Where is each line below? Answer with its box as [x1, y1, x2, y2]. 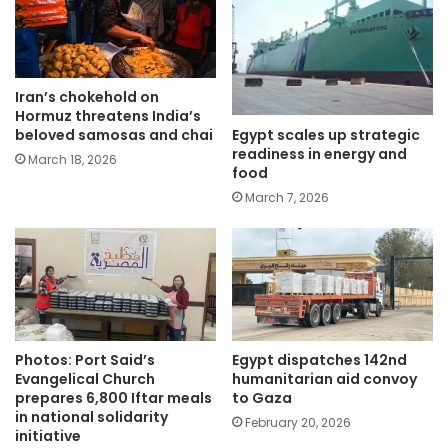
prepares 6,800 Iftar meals [15, 388, 212, 409]
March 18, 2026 [28, 151, 117, 169]
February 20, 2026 [245, 414, 351, 432]
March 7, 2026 [245, 188, 329, 206]
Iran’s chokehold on [15, 87, 159, 108]
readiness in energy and [232, 143, 407, 164]
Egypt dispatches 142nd [232, 350, 407, 371]
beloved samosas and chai [15, 125, 213, 146]
